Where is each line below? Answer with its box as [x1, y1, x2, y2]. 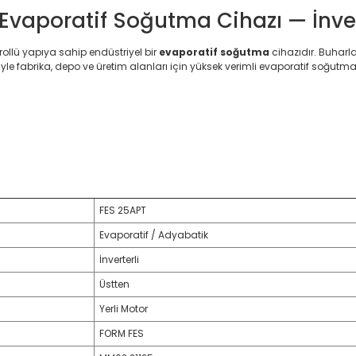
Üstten [99, 277, 130, 291]
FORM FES [99, 327, 144, 340]
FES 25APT [99, 203, 146, 217]
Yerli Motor [99, 302, 148, 315]
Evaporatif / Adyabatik [99, 228, 208, 242]
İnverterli [99, 253, 139, 266]
